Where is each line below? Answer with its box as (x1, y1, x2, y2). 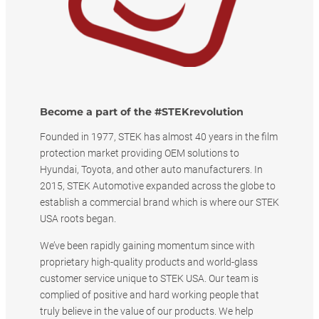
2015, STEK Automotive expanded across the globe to (40, 180, 276, 193)
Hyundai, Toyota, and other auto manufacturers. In (40, 164, 263, 177)
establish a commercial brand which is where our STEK (40, 197, 279, 209)
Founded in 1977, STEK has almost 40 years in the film (40, 131, 278, 144)
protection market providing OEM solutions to (40, 147, 239, 160)
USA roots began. (40, 213, 118, 226)
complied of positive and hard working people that (40, 288, 259, 301)
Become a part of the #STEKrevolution (40, 105, 244, 118)
